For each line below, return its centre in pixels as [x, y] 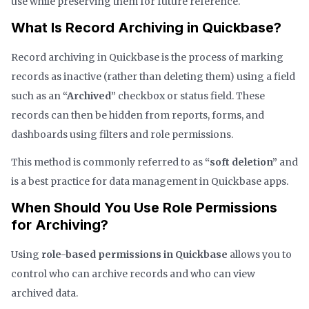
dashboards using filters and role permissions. [122, 134]
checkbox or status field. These [190, 96]
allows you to [260, 254]
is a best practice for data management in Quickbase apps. [150, 181]
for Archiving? [60, 225]
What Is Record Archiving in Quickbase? [146, 27]
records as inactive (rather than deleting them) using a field [153, 76]
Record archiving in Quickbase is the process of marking [147, 57]
